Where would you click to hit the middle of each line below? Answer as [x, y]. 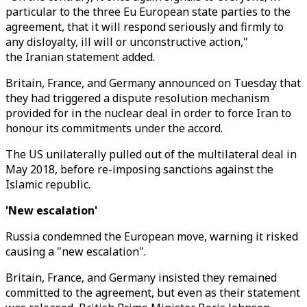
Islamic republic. [48, 184]
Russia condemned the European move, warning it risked [152, 236]
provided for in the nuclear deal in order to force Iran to [148, 113]
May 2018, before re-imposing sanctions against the [139, 169]
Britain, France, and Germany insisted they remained [141, 278]
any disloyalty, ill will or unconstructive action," [127, 42]
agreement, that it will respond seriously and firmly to [145, 27]
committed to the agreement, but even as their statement [153, 293]
